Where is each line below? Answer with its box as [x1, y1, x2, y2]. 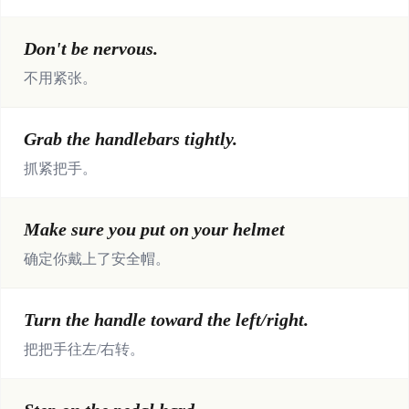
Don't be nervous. [24, 38, 158, 58]
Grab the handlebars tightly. [24, 129, 237, 149]
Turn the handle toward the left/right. [24, 309, 309, 330]
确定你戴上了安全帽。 [24, 251, 170, 267]
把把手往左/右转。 [24, 341, 144, 357]
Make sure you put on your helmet [24, 219, 285, 239]
